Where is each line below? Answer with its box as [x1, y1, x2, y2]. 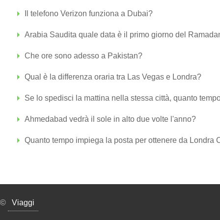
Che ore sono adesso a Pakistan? [25, 52, 142, 60]
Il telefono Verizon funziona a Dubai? [25, 9, 153, 18]
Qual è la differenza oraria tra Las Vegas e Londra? [25, 73, 201, 81]
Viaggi [12, 198, 34, 207]
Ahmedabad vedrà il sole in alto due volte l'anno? [25, 115, 196, 123]
